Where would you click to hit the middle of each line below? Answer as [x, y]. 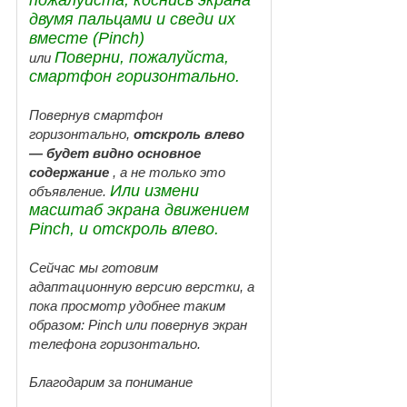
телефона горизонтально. [115, 343]
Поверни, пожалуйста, [142, 57]
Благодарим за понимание [111, 382]
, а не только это [169, 172]
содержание [71, 172]
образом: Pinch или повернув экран [138, 324]
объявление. [69, 191]
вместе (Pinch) [87, 38]
